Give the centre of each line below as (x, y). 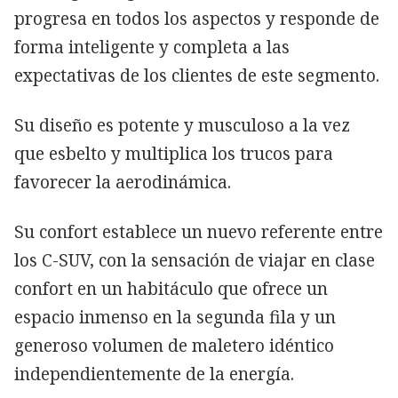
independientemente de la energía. (154, 374)
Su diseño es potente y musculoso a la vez (182, 125)
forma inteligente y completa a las (152, 47)
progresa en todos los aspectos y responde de (197, 18)
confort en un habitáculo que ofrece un (171, 288)
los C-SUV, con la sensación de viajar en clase (195, 260)
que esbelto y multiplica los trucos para (174, 153)
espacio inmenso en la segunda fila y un (175, 317)
